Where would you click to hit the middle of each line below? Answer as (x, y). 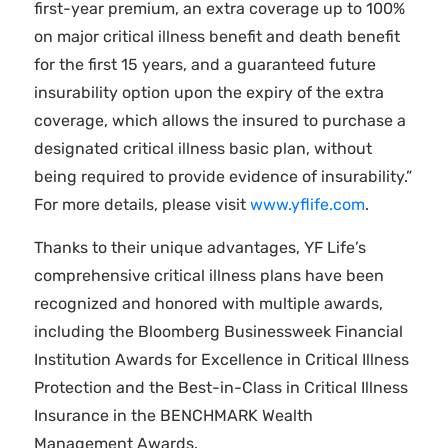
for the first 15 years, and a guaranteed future (204, 64)
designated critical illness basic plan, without (202, 148)
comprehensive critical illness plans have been (208, 275)
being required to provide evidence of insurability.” (222, 176)
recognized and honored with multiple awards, (208, 303)
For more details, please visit (141, 204)
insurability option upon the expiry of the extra (208, 92)
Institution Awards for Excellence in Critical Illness (221, 359)
